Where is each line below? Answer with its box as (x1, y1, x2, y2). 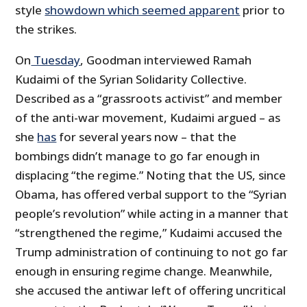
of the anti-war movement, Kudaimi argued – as (15, 110, 281, 126)
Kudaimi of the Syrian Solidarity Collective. (15, 71, 247, 88)
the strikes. (15, 21, 77, 38)
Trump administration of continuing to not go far (15, 244, 288, 260)
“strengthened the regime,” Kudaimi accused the (15, 225, 283, 241)
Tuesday (31, 52, 81, 69)
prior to (240, 2, 286, 19)
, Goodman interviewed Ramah (80, 52, 252, 69)
